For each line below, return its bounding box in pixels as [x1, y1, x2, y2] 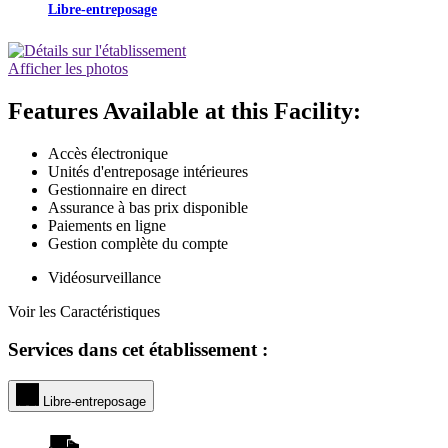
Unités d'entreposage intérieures [48, 162, 248, 180]
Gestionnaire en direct [48, 180, 186, 198]
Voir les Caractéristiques [8, 302, 160, 320]
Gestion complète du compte [48, 234, 228, 252]
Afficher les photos [8, 59, 128, 77]
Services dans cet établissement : [8, 339, 268, 361]
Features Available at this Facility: [8, 97, 361, 124]
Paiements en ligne [48, 216, 166, 234]
